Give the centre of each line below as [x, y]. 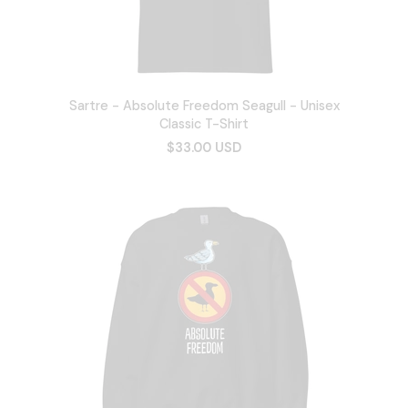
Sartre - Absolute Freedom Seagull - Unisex [204, 105]
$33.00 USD [204, 147]
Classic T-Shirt [204, 123]
